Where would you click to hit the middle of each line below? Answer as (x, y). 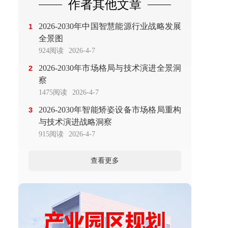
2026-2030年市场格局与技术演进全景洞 (110, 68)
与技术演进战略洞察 (75, 122)
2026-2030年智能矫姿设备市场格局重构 (110, 110)
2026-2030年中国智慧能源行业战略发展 (110, 26)
